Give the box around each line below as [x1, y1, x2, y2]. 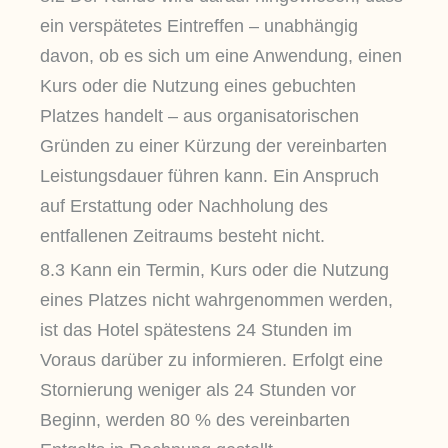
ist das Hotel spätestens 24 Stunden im [40, 320, 352, 341]
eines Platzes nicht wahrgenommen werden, [40, 290, 393, 311]
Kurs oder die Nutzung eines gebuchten [40, 75, 356, 96]
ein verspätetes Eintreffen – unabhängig [40, 15, 358, 36]
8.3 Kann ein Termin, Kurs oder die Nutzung [40, 260, 389, 281]
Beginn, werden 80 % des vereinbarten [40, 410, 350, 431]
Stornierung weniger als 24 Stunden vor [40, 380, 356, 401]
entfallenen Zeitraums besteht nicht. [40, 225, 325, 246]
